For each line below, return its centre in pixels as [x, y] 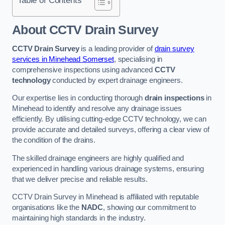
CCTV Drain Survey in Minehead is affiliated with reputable [105, 197]
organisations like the [47, 208]
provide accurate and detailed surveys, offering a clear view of [111, 130]
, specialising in [138, 59]
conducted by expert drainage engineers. [117, 80]
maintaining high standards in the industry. [79, 218]
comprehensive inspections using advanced [84, 70]
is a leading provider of [117, 48]
